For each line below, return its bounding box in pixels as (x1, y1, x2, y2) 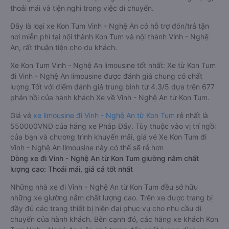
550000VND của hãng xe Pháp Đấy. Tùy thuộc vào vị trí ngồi (10, 122, 216, 130)
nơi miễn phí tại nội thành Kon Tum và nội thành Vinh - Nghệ (10, 32, 209, 41)
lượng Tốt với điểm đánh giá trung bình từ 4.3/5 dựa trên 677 (10, 82, 215, 91)
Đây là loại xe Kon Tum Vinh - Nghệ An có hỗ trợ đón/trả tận (10, 21, 209, 30)
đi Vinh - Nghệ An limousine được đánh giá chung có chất (10, 72, 202, 80)
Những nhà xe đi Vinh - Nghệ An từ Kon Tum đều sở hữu (10, 182, 198, 191)
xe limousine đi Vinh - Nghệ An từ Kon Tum (33, 111, 175, 120)
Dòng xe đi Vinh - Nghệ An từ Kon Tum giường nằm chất (10, 154, 199, 163)
